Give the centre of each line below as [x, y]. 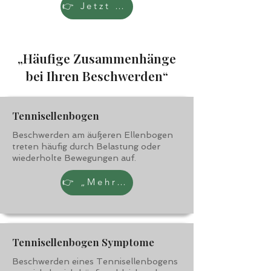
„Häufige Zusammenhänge [97, 58]
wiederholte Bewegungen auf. [74, 158]
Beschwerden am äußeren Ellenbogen [93, 135]
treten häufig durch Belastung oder [86, 146]
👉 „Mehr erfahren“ [122, 181]
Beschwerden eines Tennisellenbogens [95, 261]
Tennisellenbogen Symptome [83, 242]
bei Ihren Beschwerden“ [97, 76]
